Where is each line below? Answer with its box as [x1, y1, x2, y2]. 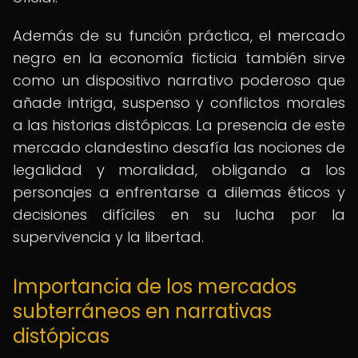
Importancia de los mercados [13, 273, 296, 300]
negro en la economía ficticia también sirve [13, 48, 345, 68]
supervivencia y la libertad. [13, 227, 204, 247]
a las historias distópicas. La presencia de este [13, 115, 345, 135]
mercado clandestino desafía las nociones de [13, 137, 345, 157]
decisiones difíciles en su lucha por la [13, 205, 345, 225]
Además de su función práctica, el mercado [13, 26, 345, 46]
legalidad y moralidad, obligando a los [13, 160, 345, 180]
